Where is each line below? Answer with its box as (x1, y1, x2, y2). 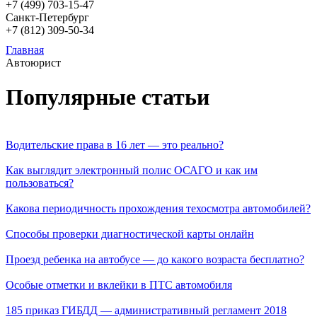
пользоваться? (6, 176, 74, 189)
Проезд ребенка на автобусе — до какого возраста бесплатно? (6, 253, 304, 265)
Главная (6, 44, 44, 56)
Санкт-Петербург (6, 11, 89, 23)
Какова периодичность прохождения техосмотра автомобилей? (6, 202, 311, 214)
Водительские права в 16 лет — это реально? (6, 138, 224, 151)
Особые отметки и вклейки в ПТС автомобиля (6, 278, 232, 291)
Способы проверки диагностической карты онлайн (6, 227, 254, 240)
